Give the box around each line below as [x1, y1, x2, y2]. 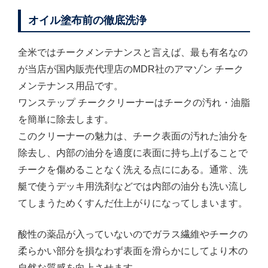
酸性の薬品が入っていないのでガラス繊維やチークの [18, 229, 248, 239]
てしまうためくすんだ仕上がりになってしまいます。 [18, 197, 248, 208]
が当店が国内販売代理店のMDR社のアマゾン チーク [18, 63, 243, 74]
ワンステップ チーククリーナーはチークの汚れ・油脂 [18, 97, 250, 108]
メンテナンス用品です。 [18, 80, 123, 91]
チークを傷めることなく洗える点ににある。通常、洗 [18, 164, 248, 175]
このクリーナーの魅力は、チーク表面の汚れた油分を [18, 130, 248, 141]
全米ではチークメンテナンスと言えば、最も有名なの [18, 47, 248, 57]
